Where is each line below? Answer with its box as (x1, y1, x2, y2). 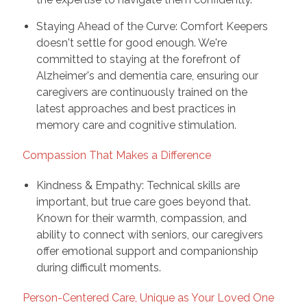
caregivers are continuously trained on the (36, 85, 247, 99)
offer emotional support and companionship (36, 244, 258, 258)
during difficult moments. (36, 260, 161, 274)
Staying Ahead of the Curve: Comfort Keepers (36, 19, 268, 33)
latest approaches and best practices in (36, 101, 236, 115)
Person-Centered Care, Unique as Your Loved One (22, 291, 274, 304)
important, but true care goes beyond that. (36, 195, 251, 208)
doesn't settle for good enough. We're (36, 36, 227, 49)
